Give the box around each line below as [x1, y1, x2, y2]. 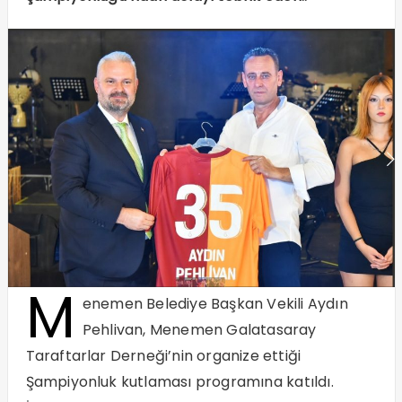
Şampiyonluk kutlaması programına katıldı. [25, 371, 334, 392]
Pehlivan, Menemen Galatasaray [82, 319, 317, 340]
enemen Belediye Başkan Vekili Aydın [82, 293, 348, 314]
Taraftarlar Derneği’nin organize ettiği [25, 345, 301, 366]
